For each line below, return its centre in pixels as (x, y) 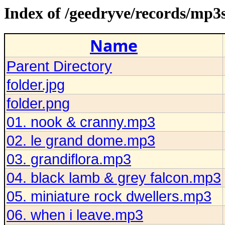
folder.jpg (36, 85)
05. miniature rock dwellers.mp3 (109, 196)
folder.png (38, 103)
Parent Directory (59, 66)
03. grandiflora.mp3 (69, 159)
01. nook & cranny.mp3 (81, 122)
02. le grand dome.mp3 (81, 141)
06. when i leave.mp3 (75, 215)
